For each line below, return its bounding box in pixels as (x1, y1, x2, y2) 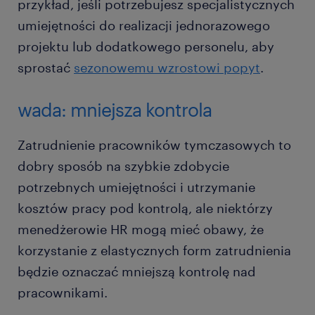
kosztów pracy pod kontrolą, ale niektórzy (18, 200, 273, 217)
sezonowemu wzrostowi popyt (74, 60, 260, 76)
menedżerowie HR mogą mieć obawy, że (18, 221, 264, 238)
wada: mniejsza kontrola (18, 98, 212, 121)
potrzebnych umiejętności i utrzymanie (18, 179, 255, 195)
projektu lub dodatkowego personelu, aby (18, 39, 274, 55)
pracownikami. (18, 285, 108, 301)
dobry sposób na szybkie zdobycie (18, 158, 229, 174)
